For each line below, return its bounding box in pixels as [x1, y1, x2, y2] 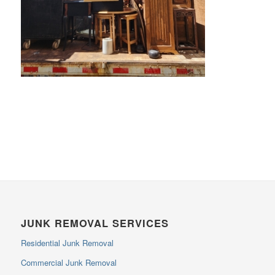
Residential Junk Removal [20, 236, 114, 249]
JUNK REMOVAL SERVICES [20, 215, 169, 230]
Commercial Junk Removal [20, 256, 117, 268]
